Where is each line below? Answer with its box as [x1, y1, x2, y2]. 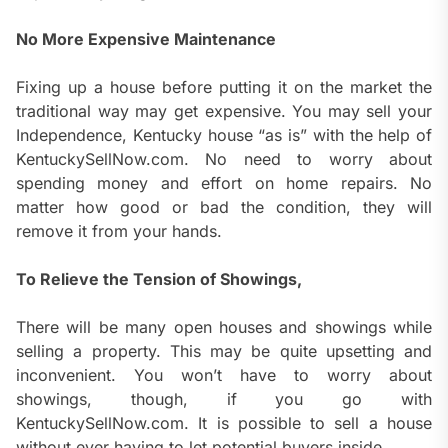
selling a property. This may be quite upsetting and [16, 341, 432, 362]
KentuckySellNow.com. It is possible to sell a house [16, 413, 432, 434]
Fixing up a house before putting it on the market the [16, 77, 432, 98]
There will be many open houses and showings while [16, 317, 432, 338]
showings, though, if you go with [16, 389, 432, 410]
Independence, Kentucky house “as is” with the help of [16, 125, 432, 146]
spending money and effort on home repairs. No [16, 173, 432, 194]
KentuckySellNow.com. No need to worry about [16, 149, 432, 170]
